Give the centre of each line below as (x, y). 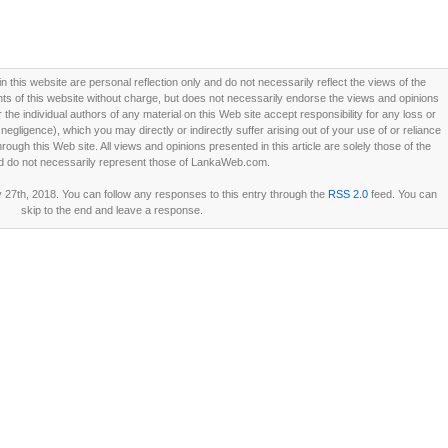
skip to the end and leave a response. (111, 210)
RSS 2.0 (347, 194)
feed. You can (402, 194)
